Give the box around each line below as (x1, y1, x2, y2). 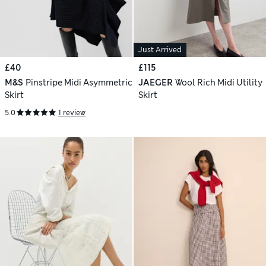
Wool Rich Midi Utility (175, 77, 262, 88)
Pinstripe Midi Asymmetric (25, 77, 132, 88)
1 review (58, 107, 85, 118)
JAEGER (138, 77, 173, 88)
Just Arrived (138, 45, 182, 55)
